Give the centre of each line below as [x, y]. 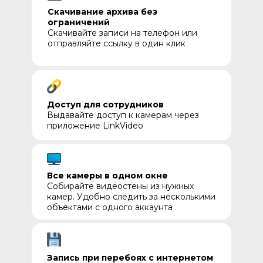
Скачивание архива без [102, 12]
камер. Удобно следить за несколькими [131, 197]
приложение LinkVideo [95, 126]
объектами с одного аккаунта [110, 207]
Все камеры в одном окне [107, 176]
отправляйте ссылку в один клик [117, 43]
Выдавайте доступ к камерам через [123, 115]
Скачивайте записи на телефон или [122, 33]
